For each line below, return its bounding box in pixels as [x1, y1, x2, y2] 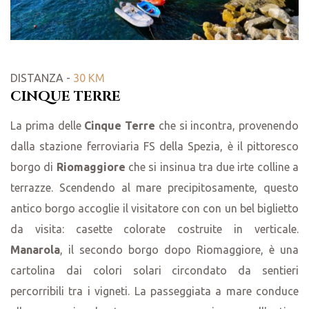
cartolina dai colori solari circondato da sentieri [10, 264, 299, 277]
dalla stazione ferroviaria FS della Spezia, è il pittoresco [10, 140, 299, 153]
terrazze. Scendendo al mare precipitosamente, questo [10, 181, 299, 195]
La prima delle [10, 119, 85, 132]
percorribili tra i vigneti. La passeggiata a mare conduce [10, 285, 299, 298]
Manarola [10, 243, 60, 257]
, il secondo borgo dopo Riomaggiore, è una [60, 243, 299, 257]
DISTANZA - [10, 72, 73, 85]
